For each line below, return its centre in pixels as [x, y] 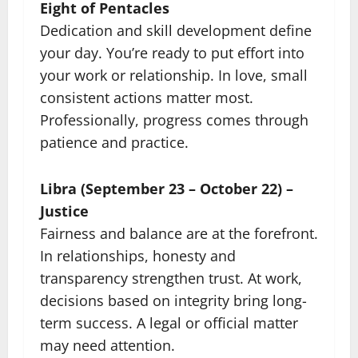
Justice [64, 211]
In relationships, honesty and [138, 255]
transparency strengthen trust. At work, [171, 278]
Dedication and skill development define [176, 30]
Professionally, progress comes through [174, 119]
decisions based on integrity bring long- [173, 300]
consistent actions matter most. [147, 97]
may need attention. [107, 345]
